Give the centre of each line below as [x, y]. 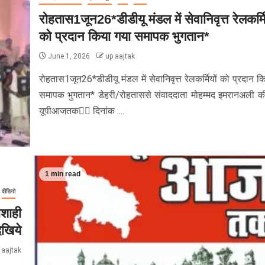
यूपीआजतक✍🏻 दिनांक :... [81, 111]
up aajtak [120, 56]
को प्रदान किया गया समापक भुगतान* [124, 36]
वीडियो [8, 191]
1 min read [62, 174]
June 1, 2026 [69, 56]
